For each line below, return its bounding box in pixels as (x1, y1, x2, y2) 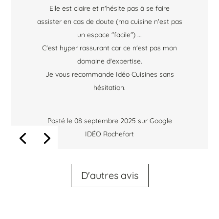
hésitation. (93, 83, 126, 92)
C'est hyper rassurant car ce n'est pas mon (42, 43, 177, 52)
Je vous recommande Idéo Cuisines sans (45, 69, 174, 79)
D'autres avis (81, 169, 138, 182)
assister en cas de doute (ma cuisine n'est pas (37, 17, 182, 26)
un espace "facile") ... (77, 30, 142, 39)
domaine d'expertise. (77, 56, 142, 66)
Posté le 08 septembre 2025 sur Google (47, 116, 172, 125)
